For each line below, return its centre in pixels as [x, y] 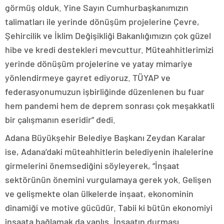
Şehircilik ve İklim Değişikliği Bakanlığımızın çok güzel [108, 36]
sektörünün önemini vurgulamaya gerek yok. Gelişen [108, 180]
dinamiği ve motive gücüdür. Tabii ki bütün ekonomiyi [109, 208]
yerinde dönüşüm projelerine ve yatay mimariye [99, 64]
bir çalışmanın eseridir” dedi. [60, 120]
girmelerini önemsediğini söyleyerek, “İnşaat [92, 166]
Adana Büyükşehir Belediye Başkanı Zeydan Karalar [105, 138]
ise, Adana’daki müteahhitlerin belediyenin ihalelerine [109, 152]
